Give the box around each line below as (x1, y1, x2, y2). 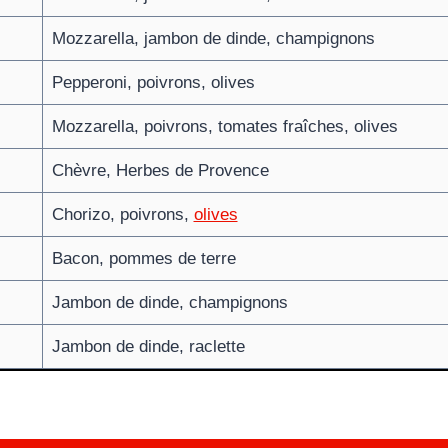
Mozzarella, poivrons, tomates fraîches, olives (51, 116, 398, 136)
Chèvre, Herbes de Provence (51, 160, 269, 180)
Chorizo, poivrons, (51, 204, 194, 224)
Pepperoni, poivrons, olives (51, 72, 255, 92)
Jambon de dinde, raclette (51, 336, 245, 356)
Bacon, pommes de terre (51, 248, 236, 268)
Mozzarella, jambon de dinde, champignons (51, 28, 375, 48)
